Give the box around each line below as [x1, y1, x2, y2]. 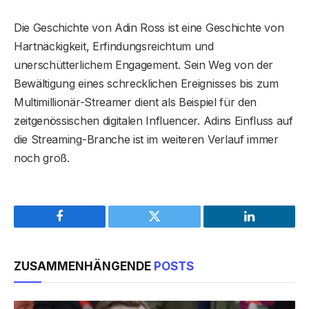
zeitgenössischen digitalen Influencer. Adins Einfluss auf [14, 113, 293, 128]
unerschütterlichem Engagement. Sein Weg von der [14, 57, 273, 72]
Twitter [153, 220, 190, 233]
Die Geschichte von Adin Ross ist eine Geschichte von [14, 20, 284, 34]
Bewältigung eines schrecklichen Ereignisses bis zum [14, 76, 279, 90]
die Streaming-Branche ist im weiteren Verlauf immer [14, 132, 279, 146]
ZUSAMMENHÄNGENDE [14, 259, 154, 273]
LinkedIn [248, 220, 294, 233]
